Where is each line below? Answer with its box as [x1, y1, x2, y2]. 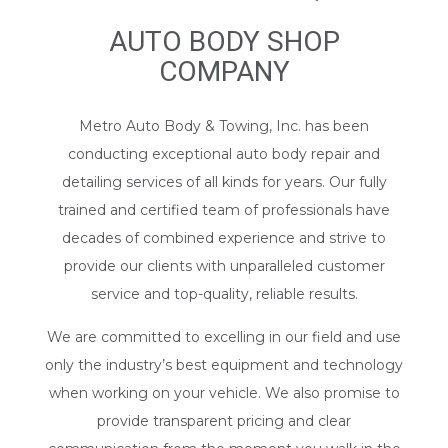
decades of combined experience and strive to [62, 229, 386, 248]
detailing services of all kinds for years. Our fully [61, 173, 387, 192]
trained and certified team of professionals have [58, 201, 390, 220]
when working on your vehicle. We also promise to [48, 384, 400, 403]
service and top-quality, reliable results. [90, 285, 358, 304]
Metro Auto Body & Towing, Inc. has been [79, 117, 369, 136]
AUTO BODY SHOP [108, 25, 340, 59]
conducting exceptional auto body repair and [68, 145, 380, 164]
